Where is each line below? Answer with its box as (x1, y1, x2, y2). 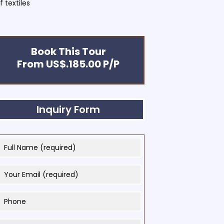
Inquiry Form (36, 102, 100, 117)
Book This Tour (30, 44, 106, 59)
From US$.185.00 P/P (17, 57, 119, 71)
